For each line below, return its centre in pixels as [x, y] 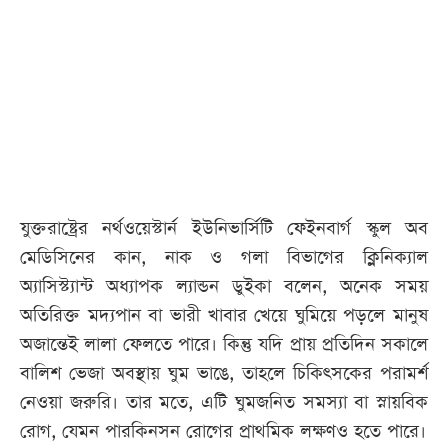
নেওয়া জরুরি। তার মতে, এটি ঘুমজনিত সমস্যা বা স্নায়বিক [224, 403]
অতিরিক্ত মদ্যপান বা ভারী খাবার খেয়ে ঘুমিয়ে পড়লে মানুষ [224, 316]
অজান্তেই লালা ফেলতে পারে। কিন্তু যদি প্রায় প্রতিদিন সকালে [224, 345]
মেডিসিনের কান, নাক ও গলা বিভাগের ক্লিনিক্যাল [224, 258]
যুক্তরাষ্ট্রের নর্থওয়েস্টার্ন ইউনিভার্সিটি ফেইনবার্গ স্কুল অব [224, 229]
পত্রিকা [50, 74]
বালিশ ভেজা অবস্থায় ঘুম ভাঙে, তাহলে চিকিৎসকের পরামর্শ [224, 374]
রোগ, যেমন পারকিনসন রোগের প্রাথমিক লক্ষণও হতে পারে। [223, 432]
